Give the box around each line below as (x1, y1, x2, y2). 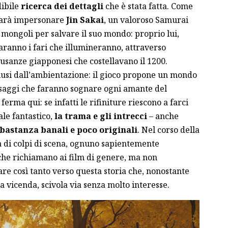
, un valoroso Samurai (103, 14, 188, 26)
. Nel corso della (137, 124, 199, 136)
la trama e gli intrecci (54, 110, 147, 122)
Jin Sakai (66, 14, 104, 26)
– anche (147, 110, 179, 122)
